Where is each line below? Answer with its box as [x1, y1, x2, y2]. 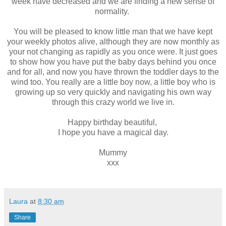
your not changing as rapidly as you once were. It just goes [9, 47, 217, 56]
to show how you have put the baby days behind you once [10, 58, 216, 67]
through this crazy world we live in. [51, 98, 175, 107]
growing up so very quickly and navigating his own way [15, 88, 211, 97]
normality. [95, 7, 131, 16]
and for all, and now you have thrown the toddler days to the [7, 68, 219, 77]
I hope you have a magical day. [58, 128, 168, 137]
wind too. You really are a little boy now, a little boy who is [11, 78, 215, 87]
